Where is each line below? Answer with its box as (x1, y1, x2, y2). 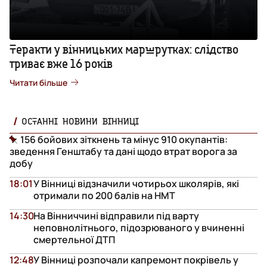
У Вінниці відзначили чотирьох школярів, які (33, 176, 239, 190)
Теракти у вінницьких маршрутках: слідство (10, 41, 238, 57)
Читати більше (10, 76, 67, 88)
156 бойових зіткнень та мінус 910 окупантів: (20, 132, 228, 146)
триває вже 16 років (10, 55, 113, 71)
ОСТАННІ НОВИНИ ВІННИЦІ (21, 115, 139, 126)
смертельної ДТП (33, 232, 115, 246)
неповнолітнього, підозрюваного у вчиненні (33, 221, 244, 234)
